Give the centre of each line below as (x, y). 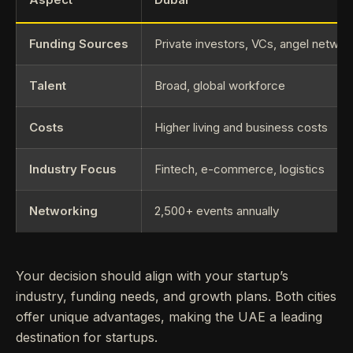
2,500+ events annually (217, 211)
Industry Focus (73, 169)
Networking (63, 211)
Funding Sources (79, 44)
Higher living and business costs (241, 127)
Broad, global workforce (220, 85)
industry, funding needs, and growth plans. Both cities (176, 296)
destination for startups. (87, 337)
